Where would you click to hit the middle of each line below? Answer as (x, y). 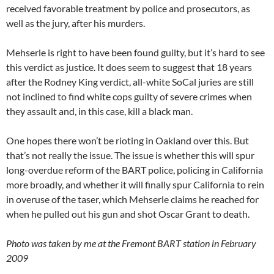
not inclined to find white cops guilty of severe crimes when (129, 97)
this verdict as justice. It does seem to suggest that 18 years (129, 67)
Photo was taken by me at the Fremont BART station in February (131, 243)
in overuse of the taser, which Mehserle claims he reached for (132, 199)
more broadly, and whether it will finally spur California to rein (135, 185)
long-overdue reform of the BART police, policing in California (135, 170)
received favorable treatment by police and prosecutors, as (128, 9)
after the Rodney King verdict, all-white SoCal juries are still (130, 82)
